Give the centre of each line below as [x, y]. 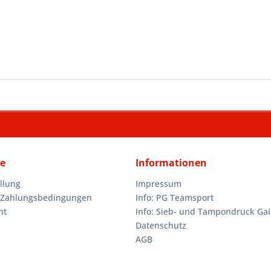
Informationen [171, 163]
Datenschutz [161, 225]
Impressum [158, 184]
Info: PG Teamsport [175, 198]
